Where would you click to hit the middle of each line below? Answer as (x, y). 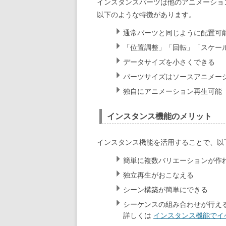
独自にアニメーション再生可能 (173, 92)
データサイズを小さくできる (169, 62)
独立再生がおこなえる (158, 175)
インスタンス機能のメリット (159, 117)
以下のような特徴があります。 (146, 15)
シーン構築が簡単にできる (165, 190)
